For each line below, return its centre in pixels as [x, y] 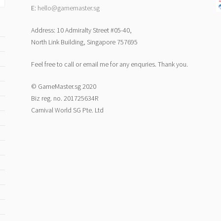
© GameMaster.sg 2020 [64, 87]
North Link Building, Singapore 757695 [85, 42]
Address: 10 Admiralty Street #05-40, [82, 30]
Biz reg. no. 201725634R [65, 98]
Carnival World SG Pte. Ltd [68, 110]
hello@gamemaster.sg [69, 8]
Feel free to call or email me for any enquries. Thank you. [110, 64]
